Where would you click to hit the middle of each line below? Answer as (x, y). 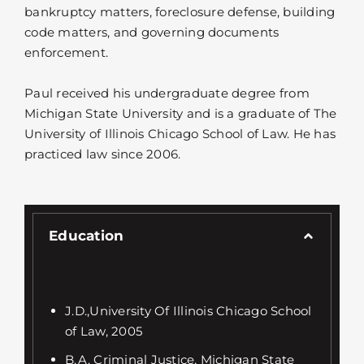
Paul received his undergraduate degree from (167, 93)
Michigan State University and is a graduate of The (181, 113)
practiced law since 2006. (103, 154)
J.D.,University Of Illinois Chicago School (188, 310)
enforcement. (66, 52)
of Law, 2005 (104, 331)
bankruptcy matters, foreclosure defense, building (180, 11)
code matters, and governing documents (152, 32)
